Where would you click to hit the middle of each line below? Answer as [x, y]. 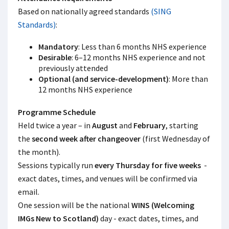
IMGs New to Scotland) [58, 218]
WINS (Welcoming [163, 205]
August [105, 125]
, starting [182, 125]
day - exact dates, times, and [148, 218]
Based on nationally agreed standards [84, 11]
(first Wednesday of [175, 139]
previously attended [73, 68]
